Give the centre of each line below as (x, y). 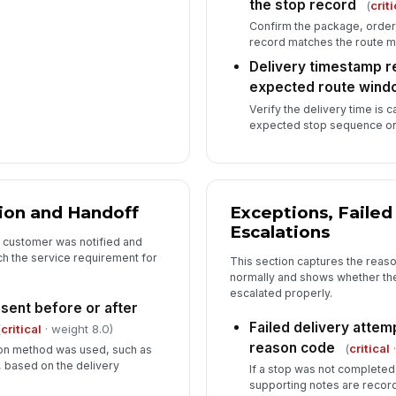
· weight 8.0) (77, 328)
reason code (293, 347)
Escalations (280, 232)
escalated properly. (282, 293)
